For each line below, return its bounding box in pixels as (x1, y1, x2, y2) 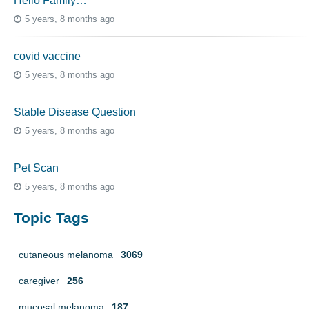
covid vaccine (14, 50, 81, 63)
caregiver (19, 275, 59, 286)
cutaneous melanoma (19, 248, 113, 260)
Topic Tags (14, 210, 89, 226)
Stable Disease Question (14, 106, 136, 119)
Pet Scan (14, 162, 59, 175)
